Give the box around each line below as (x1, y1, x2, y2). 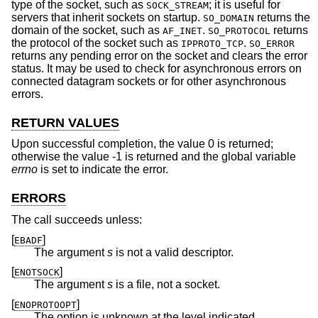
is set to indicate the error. (38, 163, 168, 176)
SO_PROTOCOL (208, 25, 270, 36)
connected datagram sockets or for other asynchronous (11, 75, 286, 87)
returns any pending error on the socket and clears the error (11, 49, 307, 62)
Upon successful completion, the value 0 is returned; (11, 138, 273, 150)
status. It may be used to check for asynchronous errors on (11, 62, 302, 75)
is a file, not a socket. (113, 278, 220, 291)
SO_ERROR (249, 38, 295, 49)
